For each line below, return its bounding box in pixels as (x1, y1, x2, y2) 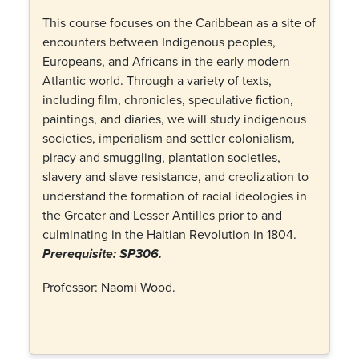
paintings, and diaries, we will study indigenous (42, 110, 306, 127)
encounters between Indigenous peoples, (42, 33, 276, 50)
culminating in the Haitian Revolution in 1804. (42, 225, 296, 243)
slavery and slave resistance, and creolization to (42, 167, 309, 185)
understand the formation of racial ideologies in (42, 187, 307, 204)
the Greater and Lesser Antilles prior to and (42, 206, 282, 224)
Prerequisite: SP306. (42, 247, 162, 263)
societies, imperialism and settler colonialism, (42, 129, 295, 147)
